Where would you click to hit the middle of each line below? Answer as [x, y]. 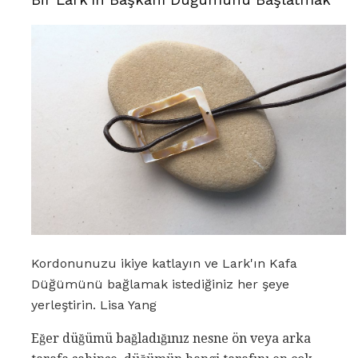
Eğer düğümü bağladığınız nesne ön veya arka [171, 339]
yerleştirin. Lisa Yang [94, 305]
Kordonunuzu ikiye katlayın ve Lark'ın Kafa [164, 264]
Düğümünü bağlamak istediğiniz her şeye [160, 284]
